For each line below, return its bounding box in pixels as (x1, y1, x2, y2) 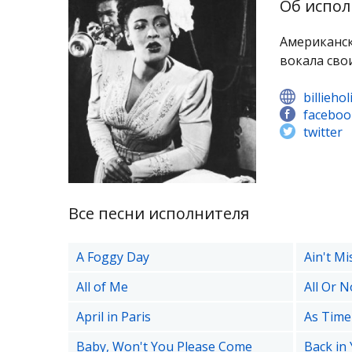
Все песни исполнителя (68, 203, 249, 224)
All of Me (76, 278, 128, 295)
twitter (303, 123, 343, 141)
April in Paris (76, 308, 151, 325)
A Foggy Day (76, 248, 149, 266)
